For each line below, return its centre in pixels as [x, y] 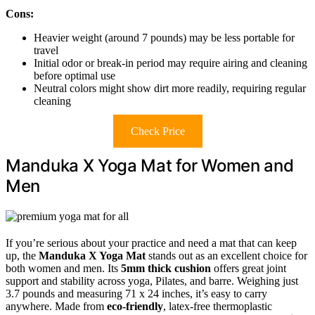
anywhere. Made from [56, 306]
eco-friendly [135, 306]
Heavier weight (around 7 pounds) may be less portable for [164, 38]
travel [46, 51]
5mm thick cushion [166, 268]
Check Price [157, 131]
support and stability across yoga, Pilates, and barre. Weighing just [152, 281]
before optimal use [75, 76]
